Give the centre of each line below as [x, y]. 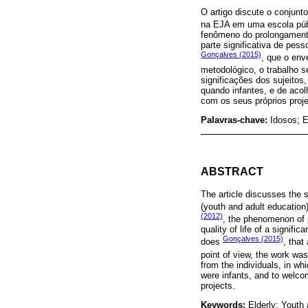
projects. [218, 285]
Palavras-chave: [235, 120]
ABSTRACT [232, 171]
